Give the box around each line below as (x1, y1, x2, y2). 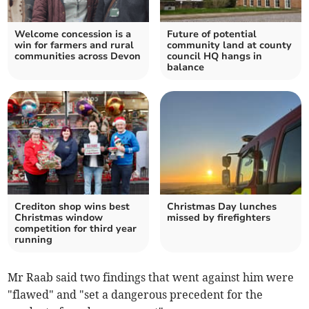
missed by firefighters (167, 211, 270, 225)
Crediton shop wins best (14, 200, 130, 214)
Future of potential (167, 28, 257, 41)
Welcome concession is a (14, 28, 132, 41)
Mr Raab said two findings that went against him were (8, 270, 295, 285)
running (14, 233, 53, 247)
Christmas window (14, 211, 103, 225)
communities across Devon (14, 50, 141, 63)
